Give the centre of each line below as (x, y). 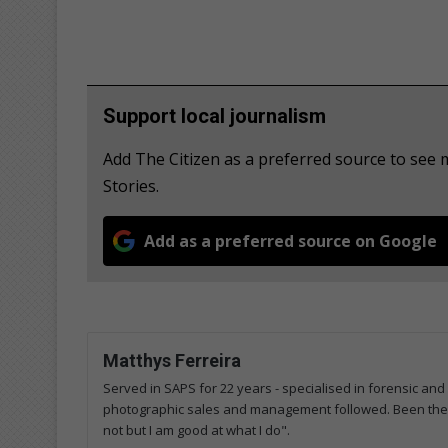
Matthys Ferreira (172, 361)
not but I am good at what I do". (196, 430)
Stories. (131, 186)
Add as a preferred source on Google (290, 241)
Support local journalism (214, 116)
